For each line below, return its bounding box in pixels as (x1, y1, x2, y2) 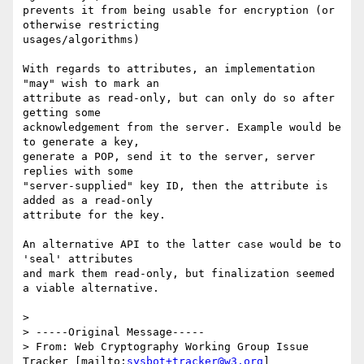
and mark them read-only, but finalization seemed (23, 267, 335, 280)
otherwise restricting (23, 19, 159, 32)
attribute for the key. (23, 209, 166, 222)
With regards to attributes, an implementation (23, 63, 315, 76)
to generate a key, (23, 136, 140, 149)
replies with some (23, 165, 133, 178)
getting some (23, 106, 101, 119)
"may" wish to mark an (23, 77, 159, 90)
